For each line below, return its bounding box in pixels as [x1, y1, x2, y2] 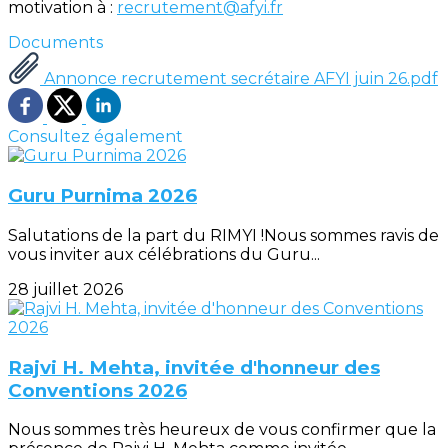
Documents [8, 33, 103, 53]
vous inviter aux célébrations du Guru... [8, 244, 320, 264]
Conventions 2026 [8, 378, 187, 402]
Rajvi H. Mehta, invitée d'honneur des [8, 355, 380, 379]
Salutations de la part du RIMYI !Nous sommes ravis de [8, 225, 439, 245]
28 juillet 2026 [8, 279, 123, 299]
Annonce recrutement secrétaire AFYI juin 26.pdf [40, 69, 438, 89]
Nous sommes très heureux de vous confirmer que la [8, 420, 436, 440]
